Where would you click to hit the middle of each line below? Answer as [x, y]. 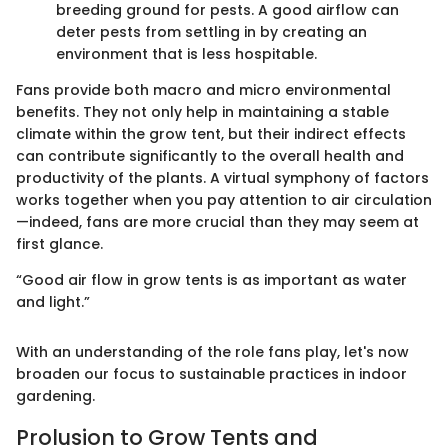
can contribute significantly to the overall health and [210, 156]
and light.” [53, 302]
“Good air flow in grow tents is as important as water [211, 280]
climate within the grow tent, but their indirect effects [211, 134]
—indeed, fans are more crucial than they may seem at [217, 222]
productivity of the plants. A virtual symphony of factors [222, 178]
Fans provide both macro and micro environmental [203, 90]
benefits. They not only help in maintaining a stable [202, 112]
